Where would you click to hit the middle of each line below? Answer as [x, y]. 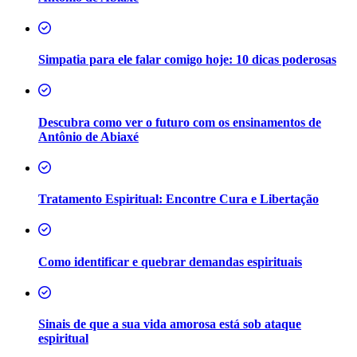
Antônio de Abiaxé [88, 136]
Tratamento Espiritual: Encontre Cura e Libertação [178, 199]
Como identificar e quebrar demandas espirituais [170, 261]
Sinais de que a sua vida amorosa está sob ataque [170, 324]
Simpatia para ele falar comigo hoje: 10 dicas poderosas [187, 60]
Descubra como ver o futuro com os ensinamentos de [180, 122]
